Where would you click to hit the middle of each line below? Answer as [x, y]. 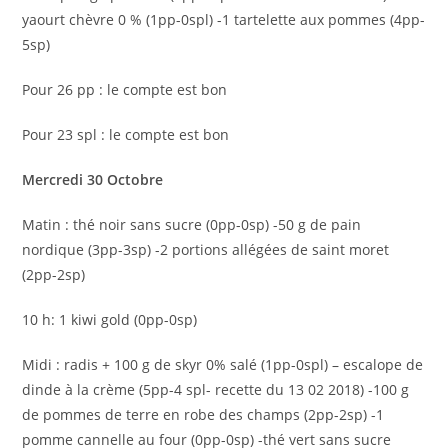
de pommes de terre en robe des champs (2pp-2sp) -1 [203, 414]
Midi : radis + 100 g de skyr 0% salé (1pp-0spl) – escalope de [223, 364]
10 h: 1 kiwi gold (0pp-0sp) [110, 319]
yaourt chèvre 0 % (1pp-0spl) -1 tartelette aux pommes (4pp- [224, 19]
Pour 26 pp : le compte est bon [125, 89]
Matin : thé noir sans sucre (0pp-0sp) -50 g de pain [192, 224]
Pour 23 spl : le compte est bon [126, 134]
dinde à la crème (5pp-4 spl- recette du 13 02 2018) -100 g [216, 389]
